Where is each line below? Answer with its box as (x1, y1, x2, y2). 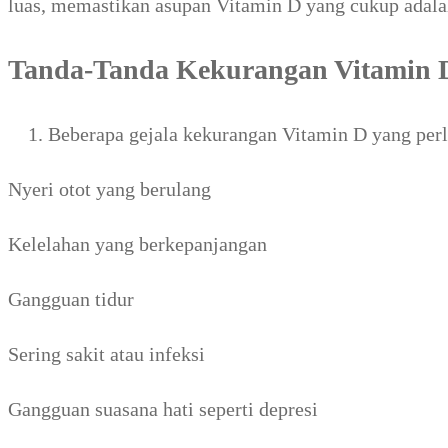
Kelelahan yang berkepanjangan (8, 232, 267, 255)
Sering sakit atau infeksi (8, 342, 205, 365)
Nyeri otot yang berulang (8, 177, 211, 200)
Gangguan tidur (8, 287, 134, 310)
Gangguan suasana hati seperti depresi (8, 397, 318, 420)
